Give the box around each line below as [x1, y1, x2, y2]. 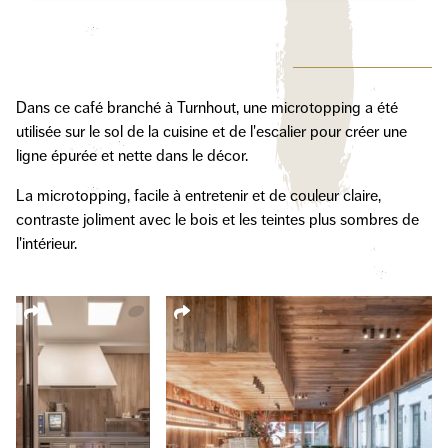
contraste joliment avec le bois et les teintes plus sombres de [16, 210, 419, 230]
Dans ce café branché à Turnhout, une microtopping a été [16, 98, 398, 118]
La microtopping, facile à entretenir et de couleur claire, [16, 186, 381, 206]
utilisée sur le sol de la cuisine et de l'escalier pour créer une [16, 122, 407, 142]
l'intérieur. [16, 234, 77, 254]
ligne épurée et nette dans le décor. [16, 146, 248, 166]
